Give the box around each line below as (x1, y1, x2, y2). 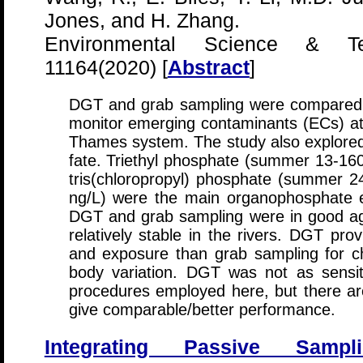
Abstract (167, 56, 250, 79)
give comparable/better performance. (68, 301, 335, 318)
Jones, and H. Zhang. (44, 9, 240, 32)
